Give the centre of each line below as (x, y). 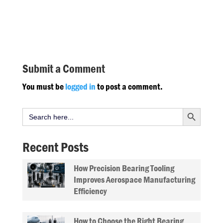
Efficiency (90, 191)
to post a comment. (129, 87)
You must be (44, 87)
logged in (80, 87)
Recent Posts (55, 147)
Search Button (191, 107)
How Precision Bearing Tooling (124, 168)
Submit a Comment (63, 69)
